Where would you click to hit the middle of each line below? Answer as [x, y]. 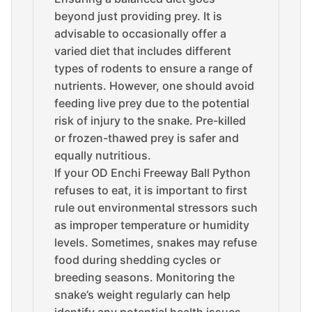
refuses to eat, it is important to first [151, 190]
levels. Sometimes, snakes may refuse [156, 242]
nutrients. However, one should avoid [154, 86]
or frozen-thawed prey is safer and [147, 138]
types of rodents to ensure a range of [154, 68]
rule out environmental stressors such [156, 208]
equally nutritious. [103, 155]
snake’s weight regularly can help [142, 295]
